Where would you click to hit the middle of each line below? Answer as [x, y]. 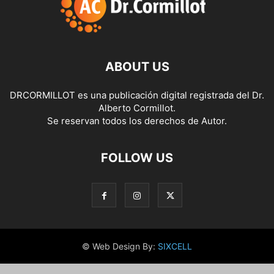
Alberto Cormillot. [137, 108]
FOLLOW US [137, 158]
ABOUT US [137, 67]
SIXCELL [175, 246]
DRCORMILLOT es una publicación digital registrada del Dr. [137, 95]
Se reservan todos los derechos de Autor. [137, 121]
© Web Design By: [120, 246]
